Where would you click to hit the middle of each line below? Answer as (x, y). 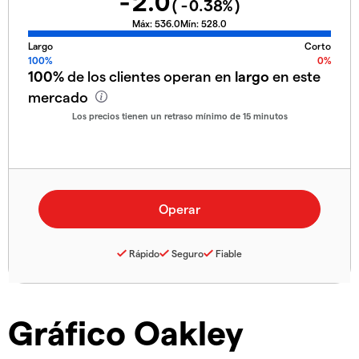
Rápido (144, 254)
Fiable (229, 254)
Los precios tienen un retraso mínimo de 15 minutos (179, 115)
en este (295, 75)
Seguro (188, 254)
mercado (60, 96)
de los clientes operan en (149, 75)
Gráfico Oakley (126, 332)
